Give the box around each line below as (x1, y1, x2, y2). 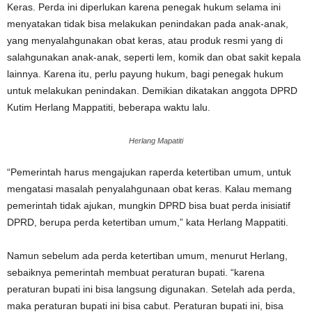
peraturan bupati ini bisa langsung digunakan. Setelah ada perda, (7, 283, 295, 295)
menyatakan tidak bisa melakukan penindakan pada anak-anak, (7, 18, 288, 29)
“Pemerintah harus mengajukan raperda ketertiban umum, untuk (7, 166, 291, 178)
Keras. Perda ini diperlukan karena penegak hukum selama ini (7, 1, 281, 13)
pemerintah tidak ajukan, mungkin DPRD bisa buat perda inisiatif (7, 200, 290, 211)
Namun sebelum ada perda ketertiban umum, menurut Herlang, (7, 250, 288, 261)
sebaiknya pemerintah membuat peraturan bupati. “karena (7, 267, 265, 278)
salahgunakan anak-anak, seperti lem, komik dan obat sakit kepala (7, 52, 301, 63)
